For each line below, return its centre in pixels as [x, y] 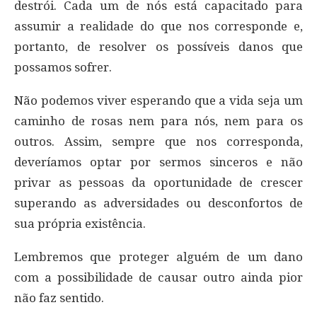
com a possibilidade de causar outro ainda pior [158, 278]
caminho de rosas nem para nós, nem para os [158, 121]
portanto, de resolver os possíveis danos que [158, 47]
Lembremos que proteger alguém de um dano [158, 257]
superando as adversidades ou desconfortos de [158, 203]
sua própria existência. [80, 224]
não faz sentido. [59, 298]
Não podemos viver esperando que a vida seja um [158, 101]
